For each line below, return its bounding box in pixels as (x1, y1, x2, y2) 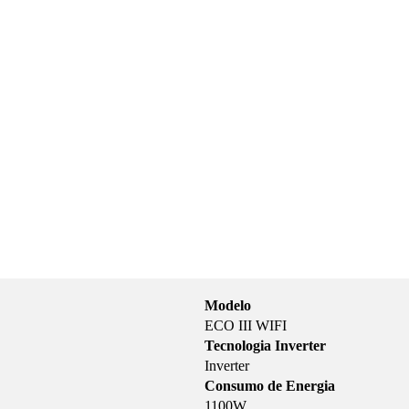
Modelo (204, 298, 251, 314)
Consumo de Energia (204, 378, 335, 394)
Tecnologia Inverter (204, 338, 326, 354)
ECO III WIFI (204, 318, 287, 334)
